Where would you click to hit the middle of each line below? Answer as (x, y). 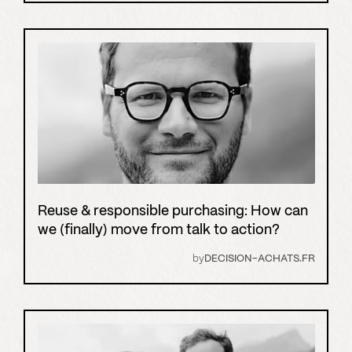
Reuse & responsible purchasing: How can (172, 211)
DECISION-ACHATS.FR (259, 258)
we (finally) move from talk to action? (158, 230)
